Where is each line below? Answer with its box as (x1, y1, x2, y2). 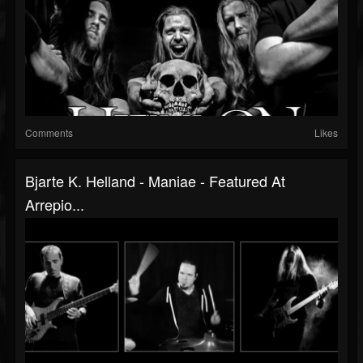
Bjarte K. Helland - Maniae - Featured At (25, 169, 285, 191)
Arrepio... (25, 193, 84, 215)
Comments (25, 125, 73, 139)
